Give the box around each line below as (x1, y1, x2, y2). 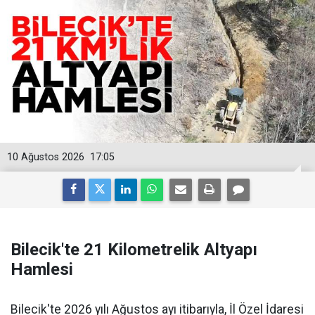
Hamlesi (11, 259, 73, 279)
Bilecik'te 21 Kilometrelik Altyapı (11, 239, 257, 259)
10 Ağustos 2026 (7, 150, 84, 163)
